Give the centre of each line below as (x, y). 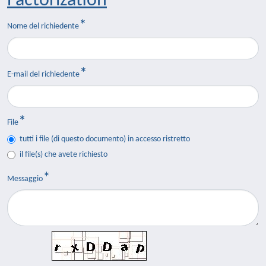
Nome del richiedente (43, 26)
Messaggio (25, 179)
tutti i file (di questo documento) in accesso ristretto (105, 139)
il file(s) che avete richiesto (64, 155)
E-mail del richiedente (43, 75)
